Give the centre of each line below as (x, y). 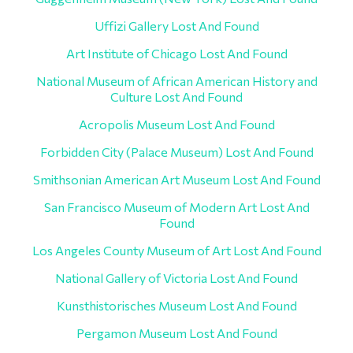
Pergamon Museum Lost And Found (176, 333)
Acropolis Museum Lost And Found (176, 124)
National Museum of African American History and (176, 81)
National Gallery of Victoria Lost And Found (176, 278)
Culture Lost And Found (176, 97)
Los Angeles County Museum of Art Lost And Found (176, 250)
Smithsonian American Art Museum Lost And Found (176, 179)
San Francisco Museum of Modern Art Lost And (176, 207)
